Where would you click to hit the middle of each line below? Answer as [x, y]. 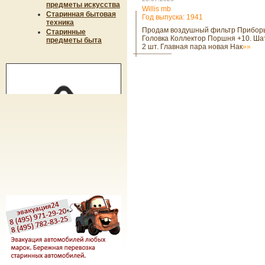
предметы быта [74, 40]
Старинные [66, 32]
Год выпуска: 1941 [172, 17]
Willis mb [156, 9]
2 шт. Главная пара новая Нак [192, 47]
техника [60, 22]
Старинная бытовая [81, 14]
